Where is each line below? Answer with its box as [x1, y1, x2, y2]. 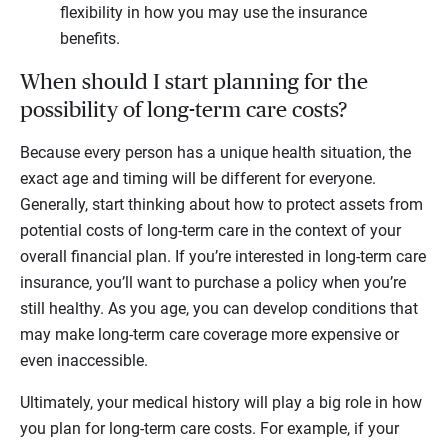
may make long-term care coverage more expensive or [20, 324, 399, 344]
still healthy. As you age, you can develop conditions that [20, 298, 418, 318]
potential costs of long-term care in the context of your [20, 220, 401, 240]
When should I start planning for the [20, 70, 368, 93]
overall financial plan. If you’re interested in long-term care [20, 246, 426, 266]
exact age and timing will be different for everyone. [20, 168, 376, 188]
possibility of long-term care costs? [20, 98, 347, 121]
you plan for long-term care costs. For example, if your [20, 418, 399, 438]
